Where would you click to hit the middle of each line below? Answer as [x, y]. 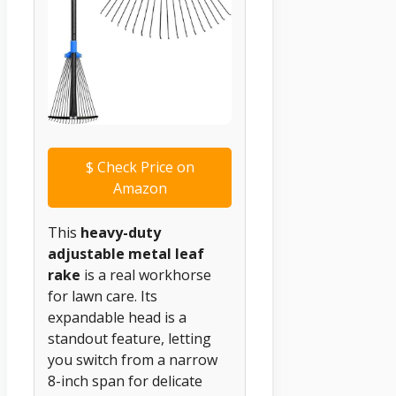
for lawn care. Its [103, 296]
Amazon [140, 188]
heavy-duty [121, 232]
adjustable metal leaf [126, 253]
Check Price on [144, 167]
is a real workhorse [146, 274]
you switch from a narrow [133, 359]
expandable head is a [117, 317]
